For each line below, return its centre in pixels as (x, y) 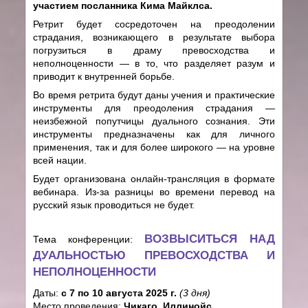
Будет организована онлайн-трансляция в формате (154, 178)
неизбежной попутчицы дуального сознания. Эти (154, 121)
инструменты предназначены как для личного (154, 134)
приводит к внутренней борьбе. (106, 76)
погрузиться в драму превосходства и (154, 50)
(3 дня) (195, 293)
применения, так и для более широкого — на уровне (154, 147)
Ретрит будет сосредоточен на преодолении (154, 24)
